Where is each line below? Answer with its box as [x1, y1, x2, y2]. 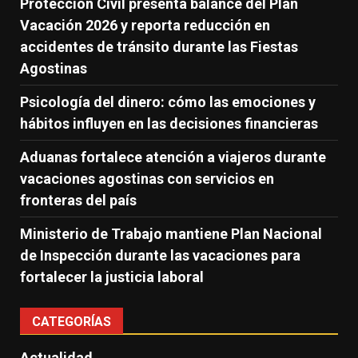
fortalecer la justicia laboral [20, 268, 204, 286]
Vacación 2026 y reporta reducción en [20, 17, 270, 34]
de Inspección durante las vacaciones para [20, 247, 300, 265]
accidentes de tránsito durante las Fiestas [20, 38, 298, 56]
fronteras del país [20, 192, 137, 209]
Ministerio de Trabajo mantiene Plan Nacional [20, 225, 322, 243]
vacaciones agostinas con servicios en [20, 170, 274, 188]
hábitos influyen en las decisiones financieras [20, 115, 318, 133]
